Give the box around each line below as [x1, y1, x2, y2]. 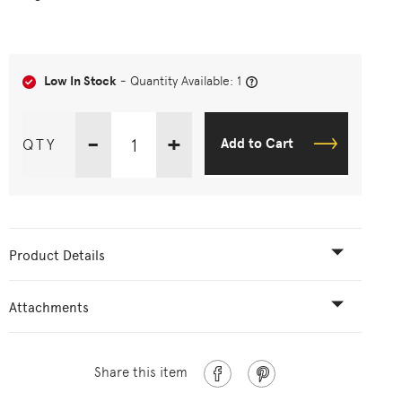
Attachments [9, 300, 89, 316]
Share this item [94, 364, 188, 380]
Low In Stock [44, 74, 117, 89]
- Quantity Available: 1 [117, 74, 241, 88]
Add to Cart [221, 135, 293, 152]
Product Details [9, 248, 105, 264]
